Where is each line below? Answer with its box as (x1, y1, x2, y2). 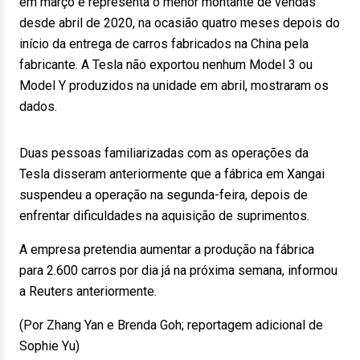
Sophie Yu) (19, 338, 80, 354)
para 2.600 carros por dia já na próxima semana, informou (19, 263, 337, 278)
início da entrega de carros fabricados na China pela (19, 36, 309, 51)
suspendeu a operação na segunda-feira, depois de (19, 187, 308, 202)
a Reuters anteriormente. (19, 284, 157, 299)
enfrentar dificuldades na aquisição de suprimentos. (19, 208, 309, 223)
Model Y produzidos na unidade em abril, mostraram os (19, 78, 329, 93)
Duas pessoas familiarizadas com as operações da (19, 145, 309, 161)
